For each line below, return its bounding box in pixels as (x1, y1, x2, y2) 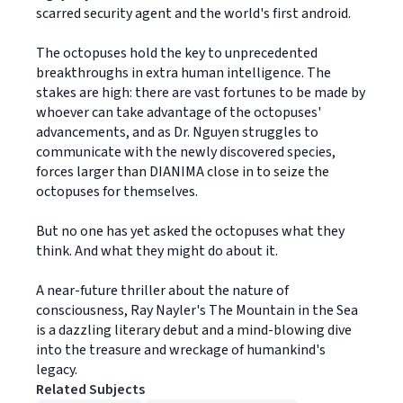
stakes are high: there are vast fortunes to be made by (36, 83, 365, 103)
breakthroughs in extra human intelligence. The (36, 63, 331, 83)
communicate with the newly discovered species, (36, 142, 336, 162)
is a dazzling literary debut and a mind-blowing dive (36, 320, 352, 340)
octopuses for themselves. (36, 182, 198, 201)
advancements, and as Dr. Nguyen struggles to (36, 122, 318, 142)
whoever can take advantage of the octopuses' (36, 103, 321, 122)
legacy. (36, 360, 77, 380)
